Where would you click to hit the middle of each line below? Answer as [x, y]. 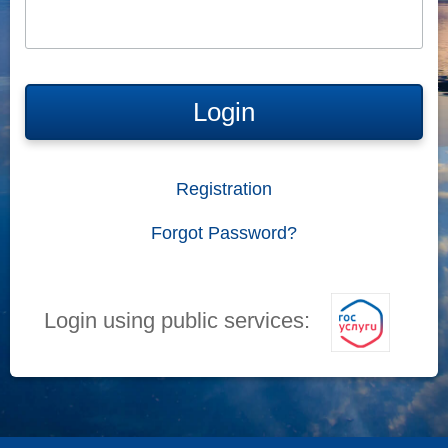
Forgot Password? [224, 233]
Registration [224, 189]
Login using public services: [179, 321]
